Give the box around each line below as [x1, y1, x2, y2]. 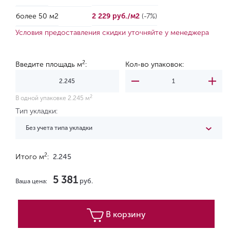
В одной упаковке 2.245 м [15, 94, 90, 102]
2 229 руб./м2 [92, 12, 142, 21]
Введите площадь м [15, 60, 82, 69]
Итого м [15, 152, 44, 161]
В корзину [105, 209, 146, 219]
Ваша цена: [15, 178, 47, 185]
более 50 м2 [16, 12, 59, 21]
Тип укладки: [15, 107, 57, 116]
